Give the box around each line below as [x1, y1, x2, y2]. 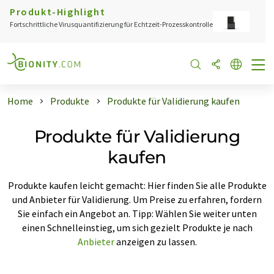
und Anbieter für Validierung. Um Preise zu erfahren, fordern [12, 193, 262, 206]
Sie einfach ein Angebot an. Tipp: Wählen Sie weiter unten [17, 207, 257, 220]
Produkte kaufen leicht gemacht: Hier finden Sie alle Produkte [7, 179, 267, 191]
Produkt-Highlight [10, 6, 106, 18]
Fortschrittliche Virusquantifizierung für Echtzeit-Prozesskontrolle [10, 20, 213, 29]
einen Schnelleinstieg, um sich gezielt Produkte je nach [21, 221, 253, 234]
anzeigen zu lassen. [114, 235, 197, 248]
